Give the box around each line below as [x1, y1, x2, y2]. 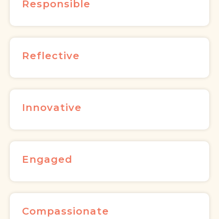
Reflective [22, 50, 80, 62]
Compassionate [22, 205, 109, 218]
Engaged [22, 153, 72, 166]
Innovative [22, 102, 82, 114]
